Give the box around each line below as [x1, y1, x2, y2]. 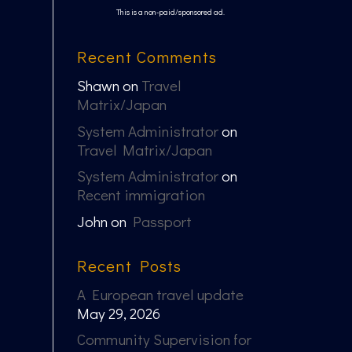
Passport [132, 211, 192, 231]
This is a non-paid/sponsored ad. [115, 7, 225, 18]
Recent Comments [76, 46, 217, 68]
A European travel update [76, 284, 244, 304]
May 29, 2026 [76, 302, 160, 323]
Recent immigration [76, 185, 205, 205]
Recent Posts [76, 254, 181, 277]
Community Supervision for [76, 329, 251, 350]
